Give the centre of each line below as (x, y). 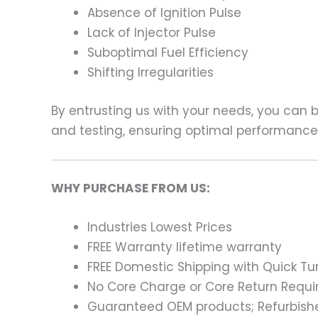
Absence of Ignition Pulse (164, 13)
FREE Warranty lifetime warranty (185, 247)
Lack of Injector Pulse (152, 33)
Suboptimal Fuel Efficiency (168, 53)
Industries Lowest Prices (160, 227)
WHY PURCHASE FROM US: (131, 188)
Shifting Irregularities (150, 73)
